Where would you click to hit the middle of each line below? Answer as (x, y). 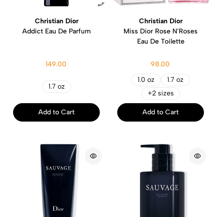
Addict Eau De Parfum (56, 31)
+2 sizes (161, 93)
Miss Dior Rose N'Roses (161, 31)
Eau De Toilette (161, 41)
